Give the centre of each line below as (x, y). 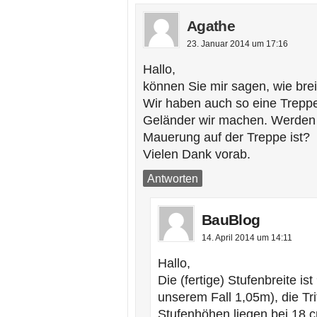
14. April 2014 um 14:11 (247, 238)
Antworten (173, 178)
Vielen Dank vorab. (197, 154)
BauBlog (231, 220)
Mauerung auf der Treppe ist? (226, 137)
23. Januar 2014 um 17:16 (237, 44)
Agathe (211, 26)
